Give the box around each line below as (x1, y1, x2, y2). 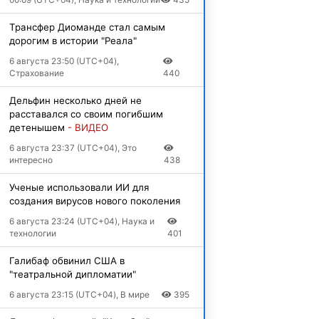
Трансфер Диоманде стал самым (9, 21, 165, 33)
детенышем (9, 121, 68, 133)
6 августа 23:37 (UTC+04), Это (9, 142, 137, 153)
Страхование (9, 67, 64, 78)
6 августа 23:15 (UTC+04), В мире (9, 288, 150, 300)
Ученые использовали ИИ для (9, 181, 149, 193)
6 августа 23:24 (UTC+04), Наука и (9, 215, 155, 226)
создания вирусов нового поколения (9, 194, 180, 206)
